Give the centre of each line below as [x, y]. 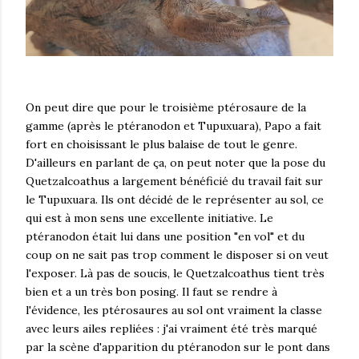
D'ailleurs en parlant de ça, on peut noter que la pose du [175, 162]
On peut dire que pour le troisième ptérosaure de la [166, 107]
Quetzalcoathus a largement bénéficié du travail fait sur [174, 181]
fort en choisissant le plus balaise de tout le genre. [161, 144]
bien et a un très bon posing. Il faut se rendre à [151, 291]
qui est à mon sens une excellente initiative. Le [149, 218]
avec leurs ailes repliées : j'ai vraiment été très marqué [171, 328]
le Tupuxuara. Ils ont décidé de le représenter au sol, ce [175, 199]
